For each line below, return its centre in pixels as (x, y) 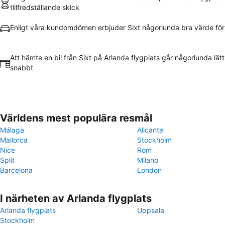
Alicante (150, 130)
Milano (148, 160)
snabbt (22, 68)
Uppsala (151, 210)
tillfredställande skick (45, 7)
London (149, 170)
